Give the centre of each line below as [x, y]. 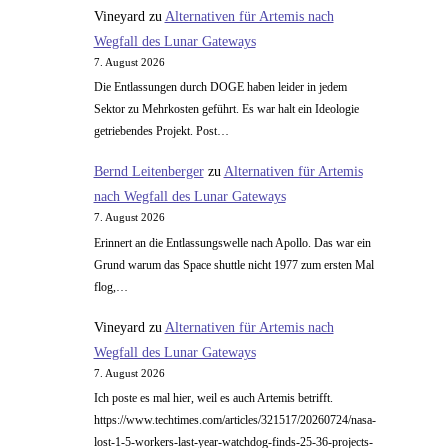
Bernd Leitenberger [148, 172]
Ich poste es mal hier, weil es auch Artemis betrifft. [213, 398]
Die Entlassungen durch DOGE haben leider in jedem [220, 87]
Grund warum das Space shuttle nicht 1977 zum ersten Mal [233, 264]
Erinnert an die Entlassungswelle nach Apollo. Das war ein [232, 242]
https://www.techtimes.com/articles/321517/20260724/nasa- [234, 420]
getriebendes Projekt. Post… [161, 131]
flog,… [110, 286]
